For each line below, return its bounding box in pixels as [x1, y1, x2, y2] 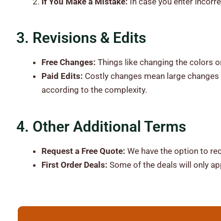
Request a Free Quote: [41, 146, 127, 156]
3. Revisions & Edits [16, 29, 146, 47]
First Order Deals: [41, 159, 110, 170]
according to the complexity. [41, 85, 147, 95]
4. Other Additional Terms [16, 117, 186, 135]
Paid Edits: [41, 71, 85, 81]
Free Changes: [41, 57, 98, 68]
